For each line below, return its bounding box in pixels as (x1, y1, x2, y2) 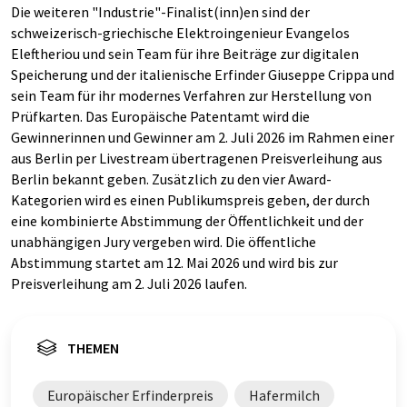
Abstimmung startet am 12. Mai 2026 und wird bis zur (11, 253, 338, 272)
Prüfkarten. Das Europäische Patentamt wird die (11, 107, 310, 125)
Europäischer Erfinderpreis (47, 386, 213, 404)
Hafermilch (249, 386, 320, 404)
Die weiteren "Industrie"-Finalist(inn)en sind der (11, 3, 310, 21)
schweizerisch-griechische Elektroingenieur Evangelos (11, 24, 350, 42)
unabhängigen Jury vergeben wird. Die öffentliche (11, 233, 316, 251)
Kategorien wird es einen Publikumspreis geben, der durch (11, 191, 370, 209)
